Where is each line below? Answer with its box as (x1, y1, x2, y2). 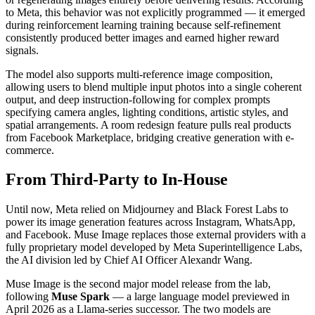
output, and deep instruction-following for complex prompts (6, 93, 270, 105)
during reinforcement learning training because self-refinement (6, 18, 281, 31)
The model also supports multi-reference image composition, (6, 67, 273, 80)
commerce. (6, 143, 54, 156)
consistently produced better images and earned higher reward (6, 31, 279, 44)
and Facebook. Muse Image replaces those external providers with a (6, 229, 306, 241)
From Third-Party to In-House (6, 170, 228, 189)
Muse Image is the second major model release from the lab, (6, 278, 271, 290)
